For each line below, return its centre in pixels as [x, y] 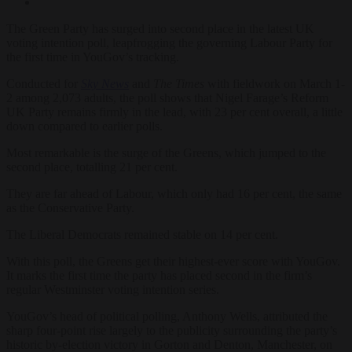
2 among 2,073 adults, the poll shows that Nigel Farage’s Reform [167, 97]
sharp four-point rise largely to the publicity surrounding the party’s [172, 330]
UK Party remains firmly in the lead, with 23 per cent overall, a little [174, 112]
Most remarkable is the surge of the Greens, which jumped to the [166, 152]
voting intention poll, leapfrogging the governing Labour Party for [169, 42]
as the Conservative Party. [70, 207]
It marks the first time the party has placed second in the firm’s [159, 275]
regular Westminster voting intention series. [113, 289]
